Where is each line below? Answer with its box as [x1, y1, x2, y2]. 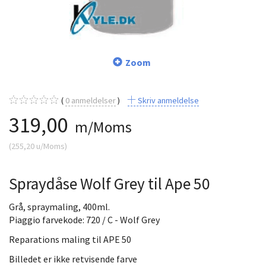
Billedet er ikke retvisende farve [9, 252, 137, 265]
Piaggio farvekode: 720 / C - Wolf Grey [9, 213, 160, 226]
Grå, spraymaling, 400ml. [9, 200, 110, 213]
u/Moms [34, 140, 65, 151]
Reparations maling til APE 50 [9, 233, 131, 245]
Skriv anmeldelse [136, 94, 199, 106]
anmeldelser [69, 94, 116, 106]
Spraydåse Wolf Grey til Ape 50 [9, 173, 210, 194]
